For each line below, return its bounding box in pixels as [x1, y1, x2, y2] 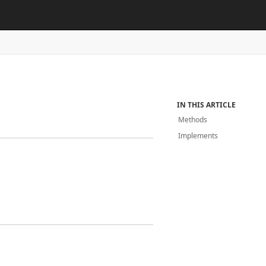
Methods [178, 115, 208, 125]
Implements [178, 131, 218, 141]
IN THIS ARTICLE [177, 100, 236, 110]
